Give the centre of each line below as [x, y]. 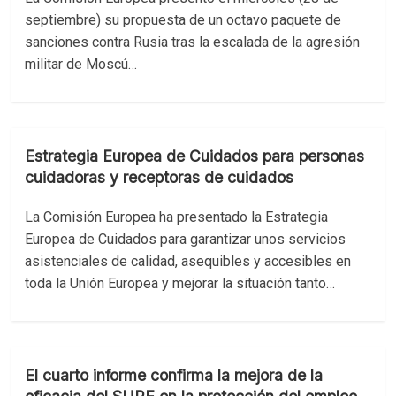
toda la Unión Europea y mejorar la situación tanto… [180, 283]
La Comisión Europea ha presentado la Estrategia [177, 217]
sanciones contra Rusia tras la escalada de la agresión [193, 42]
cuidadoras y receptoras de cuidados [160, 177]
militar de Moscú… [81, 64]
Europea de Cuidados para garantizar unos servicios [186, 239]
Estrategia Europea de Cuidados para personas [195, 156]
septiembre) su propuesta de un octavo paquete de [183, 20]
